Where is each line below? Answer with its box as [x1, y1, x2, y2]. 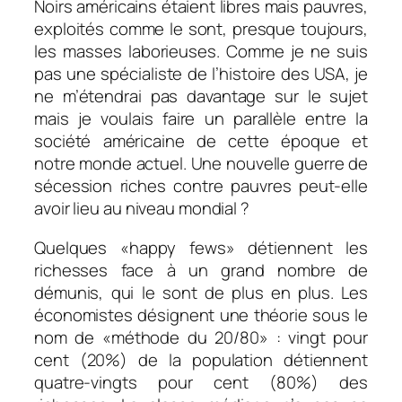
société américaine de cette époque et [34, 129, 368, 153]
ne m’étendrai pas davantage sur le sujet [34, 84, 368, 109]
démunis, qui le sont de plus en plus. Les [34, 280, 368, 304]
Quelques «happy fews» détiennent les [34, 235, 368, 259]
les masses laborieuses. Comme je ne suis [34, 39, 368, 64]
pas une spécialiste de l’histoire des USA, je [34, 62, 368, 86]
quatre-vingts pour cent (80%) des [34, 370, 368, 394]
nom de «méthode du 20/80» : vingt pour [34, 325, 368, 349]
